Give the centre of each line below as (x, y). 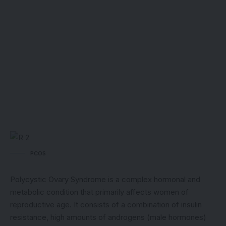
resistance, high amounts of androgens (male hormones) (108, 217)
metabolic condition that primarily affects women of (99, 192)
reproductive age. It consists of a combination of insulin (106, 205)
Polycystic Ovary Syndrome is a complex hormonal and (105, 179)
